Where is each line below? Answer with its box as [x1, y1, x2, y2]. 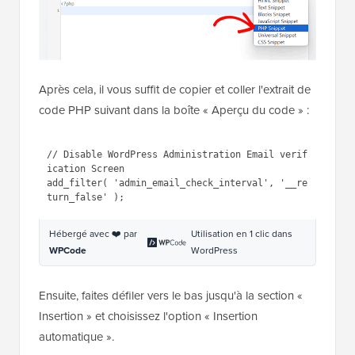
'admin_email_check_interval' [83, 231, 283, 246]
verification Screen [83, 197, 226, 212]
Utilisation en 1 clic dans [191, 292, 293, 307]
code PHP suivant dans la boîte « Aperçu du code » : [39, 101, 309, 120]
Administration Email [83, 179, 226, 194]
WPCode [49, 309, 86, 324]
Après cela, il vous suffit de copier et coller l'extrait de [39, 81, 311, 99]
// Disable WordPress [83, 162, 226, 177]
